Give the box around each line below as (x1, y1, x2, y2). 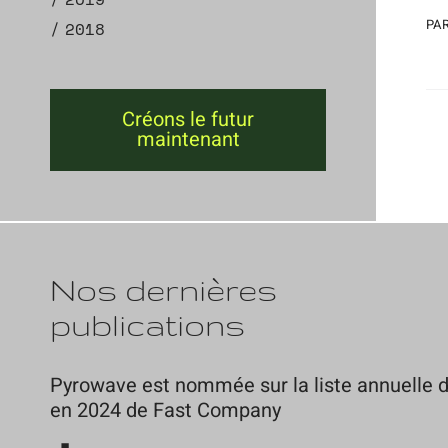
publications (50, 308, 245, 342)
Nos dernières (50, 273, 277, 307)
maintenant (136, 125, 240, 154)
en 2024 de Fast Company (50, 396, 281, 425)
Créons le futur (122, 105, 255, 134)
